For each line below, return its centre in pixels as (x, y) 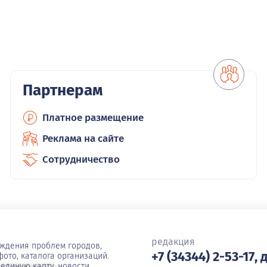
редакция (173, 241)
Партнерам (63, 90)
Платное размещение (93, 117)
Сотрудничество (81, 159)
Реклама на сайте (83, 138)
